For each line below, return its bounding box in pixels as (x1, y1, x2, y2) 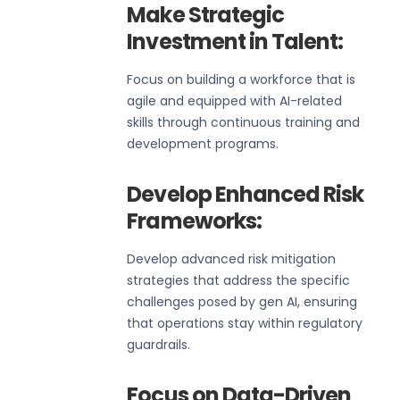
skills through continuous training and (127, 112, 361, 131)
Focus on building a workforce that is (127, 70, 356, 88)
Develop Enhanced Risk (127, 179, 364, 209)
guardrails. (127, 335, 191, 354)
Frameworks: (127, 205, 262, 236)
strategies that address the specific (127, 271, 351, 289)
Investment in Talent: (127, 26, 344, 56)
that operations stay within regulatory (127, 313, 363, 332)
